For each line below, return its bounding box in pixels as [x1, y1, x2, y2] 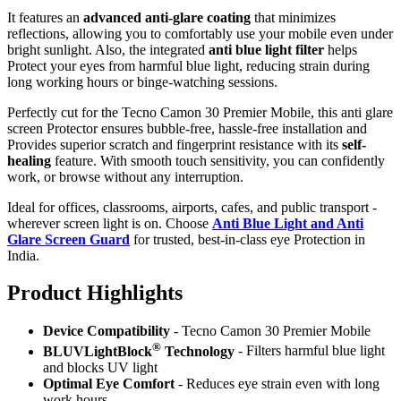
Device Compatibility [43, 323, 174, 339]
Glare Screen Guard [7, 231, 130, 247]
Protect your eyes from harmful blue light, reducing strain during [7, 57, 370, 73]
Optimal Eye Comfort [43, 375, 175, 391]
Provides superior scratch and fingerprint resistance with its [7, 136, 342, 152]
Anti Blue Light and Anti [212, 215, 363, 231]
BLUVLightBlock [43, 343, 152, 359]
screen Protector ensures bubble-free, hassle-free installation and [7, 120, 367, 136]
